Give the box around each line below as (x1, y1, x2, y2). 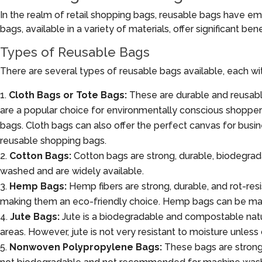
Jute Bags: (10, 211, 60, 222)
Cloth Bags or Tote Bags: (9, 89, 127, 101)
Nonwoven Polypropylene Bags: (9, 241, 162, 253)
